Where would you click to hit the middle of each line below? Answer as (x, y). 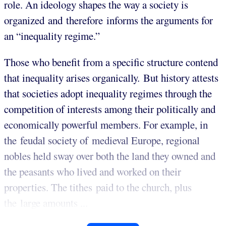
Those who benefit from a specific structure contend (111, 62)
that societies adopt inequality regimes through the (108, 94)
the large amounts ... (46, 203)
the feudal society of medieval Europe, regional (102, 140)
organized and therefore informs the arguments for (108, 20)
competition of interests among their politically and (110, 109)
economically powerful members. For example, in (106, 125)
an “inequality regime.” (52, 36)
